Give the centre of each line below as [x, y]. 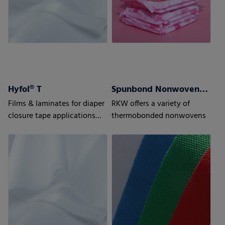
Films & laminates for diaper [57, 104]
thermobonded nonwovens [159, 116]
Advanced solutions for [48, 128]
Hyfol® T [25, 90]
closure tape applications [52, 116]
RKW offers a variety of [151, 104]
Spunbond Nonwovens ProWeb [204, 90]
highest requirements [45, 140]
